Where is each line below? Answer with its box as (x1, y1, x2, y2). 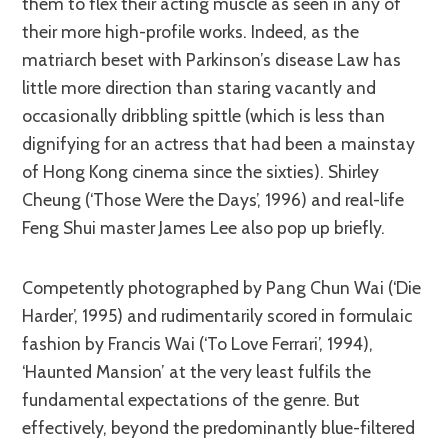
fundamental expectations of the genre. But (22, 388, 361, 410)
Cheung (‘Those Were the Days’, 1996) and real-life (22, 188, 405, 210)
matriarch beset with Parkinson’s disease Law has (22, 48, 402, 70)
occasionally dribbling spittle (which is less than (22, 104, 386, 126)
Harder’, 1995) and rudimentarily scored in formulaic (22, 304, 413, 326)
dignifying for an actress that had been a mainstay (22, 132, 416, 154)
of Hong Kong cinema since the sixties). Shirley (22, 160, 380, 182)
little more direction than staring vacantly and (22, 76, 377, 98)
